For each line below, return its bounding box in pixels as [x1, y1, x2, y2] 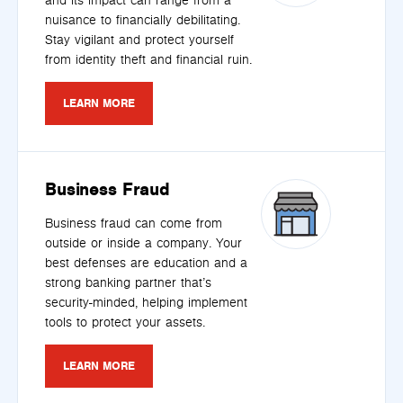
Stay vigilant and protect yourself [45, 32, 234, 49]
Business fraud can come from [45, 215, 222, 231]
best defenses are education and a [45, 255, 247, 271]
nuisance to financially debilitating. [45, 13, 240, 29]
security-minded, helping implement [45, 294, 247, 310]
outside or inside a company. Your [45, 235, 242, 251]
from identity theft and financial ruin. [45, 52, 252, 68]
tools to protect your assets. [45, 314, 205, 330]
